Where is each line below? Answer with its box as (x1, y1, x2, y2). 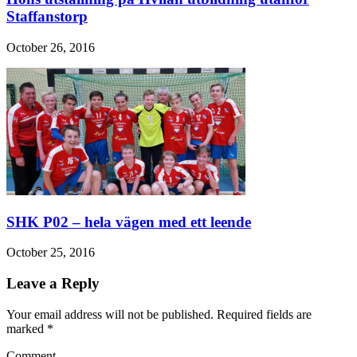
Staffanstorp (6, 8, 88, 25)
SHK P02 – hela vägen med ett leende (6, 213, 251, 230)
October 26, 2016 (6, 41, 95, 55)
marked (6, 321, 47, 335)
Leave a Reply (6, 275, 100, 292)
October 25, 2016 (6, 245, 95, 260)
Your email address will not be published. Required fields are (6, 307, 312, 321)
